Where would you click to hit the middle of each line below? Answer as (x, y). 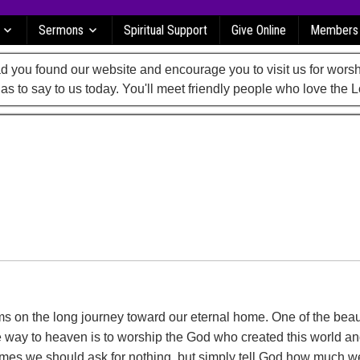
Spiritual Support (166, 30)
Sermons (61, 30)
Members (334, 30)
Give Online (259, 30)
